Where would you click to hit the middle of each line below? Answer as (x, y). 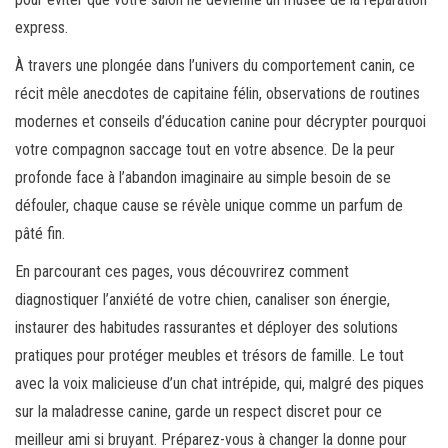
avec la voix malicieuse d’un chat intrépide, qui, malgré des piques (219, 384)
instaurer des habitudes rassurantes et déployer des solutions (206, 328)
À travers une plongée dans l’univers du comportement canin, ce (215, 66)
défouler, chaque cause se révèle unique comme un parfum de (209, 206)
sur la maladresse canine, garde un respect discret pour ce (198, 412)
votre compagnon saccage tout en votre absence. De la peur (205, 150)
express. (41, 28)
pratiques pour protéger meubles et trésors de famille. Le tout (209, 356)
